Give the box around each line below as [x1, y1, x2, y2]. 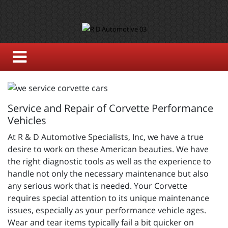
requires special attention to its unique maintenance [8, 192, 209, 204]
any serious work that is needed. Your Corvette [8, 180, 187, 191]
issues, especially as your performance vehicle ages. [8, 204, 206, 216]
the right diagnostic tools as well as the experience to [8, 155, 211, 167]
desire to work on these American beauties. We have [8, 143, 209, 155]
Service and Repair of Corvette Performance [8, 101, 213, 115]
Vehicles [8, 113, 46, 127]
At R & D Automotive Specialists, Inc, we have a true [8, 131, 204, 142]
